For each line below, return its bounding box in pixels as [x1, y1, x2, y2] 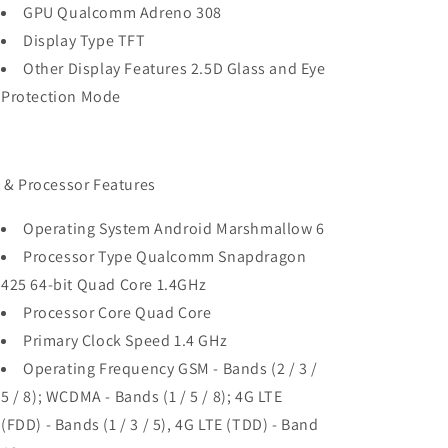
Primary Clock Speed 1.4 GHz [23, 330, 228, 351]
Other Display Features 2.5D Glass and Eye [23, 58, 326, 79]
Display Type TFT [23, 30, 146, 51]
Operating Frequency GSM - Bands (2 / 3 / [23, 358, 319, 379]
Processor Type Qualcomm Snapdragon [23, 246, 307, 267]
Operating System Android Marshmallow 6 [23, 218, 325, 239]
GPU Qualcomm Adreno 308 [23, 2, 222, 23]
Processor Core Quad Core [23, 302, 212, 323]
